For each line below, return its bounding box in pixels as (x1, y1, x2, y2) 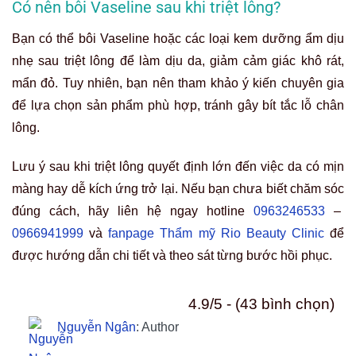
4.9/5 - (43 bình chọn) (188, 295, 335, 312)
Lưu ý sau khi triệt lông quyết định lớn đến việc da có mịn (12, 159, 344, 173)
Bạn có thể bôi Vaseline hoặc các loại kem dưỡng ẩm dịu (12, 31, 344, 45)
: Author (135, 320, 179, 334)
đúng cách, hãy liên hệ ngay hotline (12, 203, 253, 218)
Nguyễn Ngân (56, 320, 136, 334)
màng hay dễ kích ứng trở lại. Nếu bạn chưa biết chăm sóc (12, 181, 344, 195)
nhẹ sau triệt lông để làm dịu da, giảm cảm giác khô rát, (12, 53, 344, 68)
